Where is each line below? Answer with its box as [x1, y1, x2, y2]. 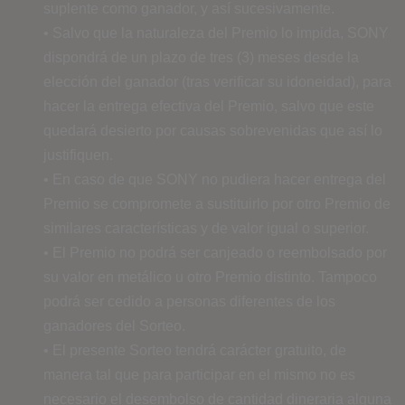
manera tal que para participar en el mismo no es [43, 366, 355, 382]
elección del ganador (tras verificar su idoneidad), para [43, 73, 391, 89]
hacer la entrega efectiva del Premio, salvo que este [43, 98, 374, 114]
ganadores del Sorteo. [43, 317, 185, 334]
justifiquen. [43, 146, 113, 163]
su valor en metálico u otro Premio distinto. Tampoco [43, 268, 377, 285]
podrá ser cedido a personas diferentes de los [43, 293, 335, 309]
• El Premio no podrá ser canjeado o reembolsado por [43, 244, 387, 260]
